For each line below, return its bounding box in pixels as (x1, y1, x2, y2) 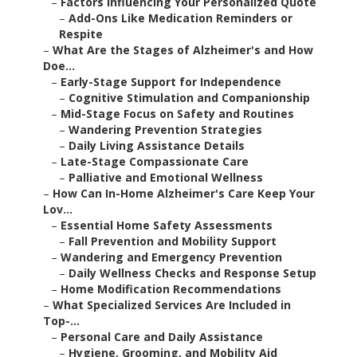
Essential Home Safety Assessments (61, 218, 273, 233)
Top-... (43, 313, 80, 329)
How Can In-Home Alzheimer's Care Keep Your (53, 186, 315, 202)
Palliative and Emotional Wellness (69, 170, 263, 186)
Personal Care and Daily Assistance (61, 329, 263, 345)
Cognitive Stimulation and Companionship (69, 90, 310, 106)
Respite (59, 26, 103, 42)
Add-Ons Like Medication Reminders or (69, 10, 292, 26)
